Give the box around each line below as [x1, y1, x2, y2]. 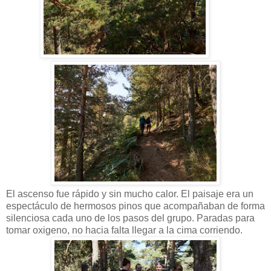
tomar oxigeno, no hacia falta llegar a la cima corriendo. [6, 224, 243, 235]
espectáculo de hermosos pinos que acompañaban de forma [6, 200, 265, 211]
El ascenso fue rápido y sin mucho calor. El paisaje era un [6, 188, 253, 199]
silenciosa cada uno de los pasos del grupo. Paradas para [6, 212, 255, 223]
